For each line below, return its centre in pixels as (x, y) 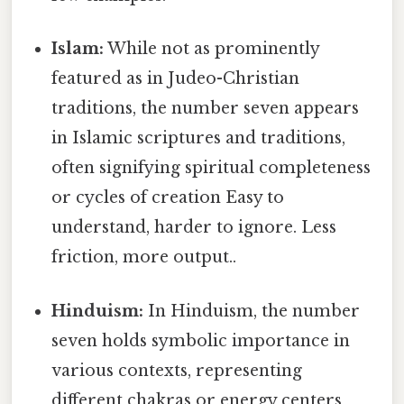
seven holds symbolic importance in (201, 340)
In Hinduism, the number (252, 311)
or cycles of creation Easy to (168, 198)
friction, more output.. (144, 257)
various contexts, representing (177, 370)
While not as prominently (212, 49)
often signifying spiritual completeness (211, 168)
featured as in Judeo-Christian (176, 79)
